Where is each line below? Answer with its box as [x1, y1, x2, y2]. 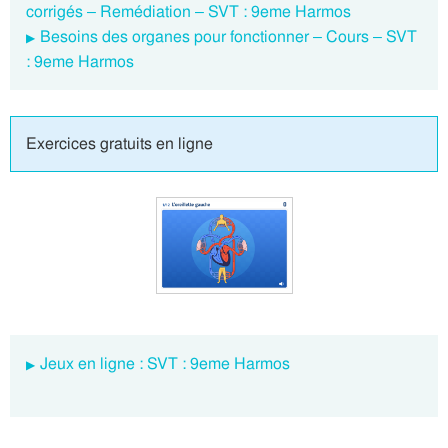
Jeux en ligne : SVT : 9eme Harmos [40, 353, 290, 375]
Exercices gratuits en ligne [26, 133, 213, 155]
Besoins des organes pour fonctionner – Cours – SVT [40, 26, 417, 48]
